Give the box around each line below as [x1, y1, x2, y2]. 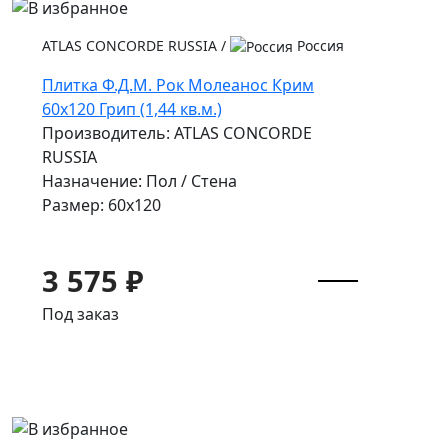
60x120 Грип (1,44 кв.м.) [42, 98, 222, 121]
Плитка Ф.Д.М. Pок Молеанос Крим [42, 74, 314, 97]
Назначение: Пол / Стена [42, 170, 237, 193]
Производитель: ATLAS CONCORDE [42, 122, 312, 145]
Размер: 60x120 [42, 194, 161, 217]
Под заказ [42, 303, 119, 326]
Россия [293, 35, 344, 55]
